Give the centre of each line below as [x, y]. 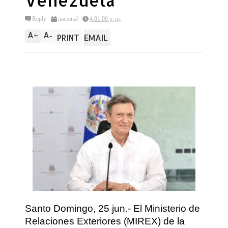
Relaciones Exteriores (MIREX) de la [105, 221]
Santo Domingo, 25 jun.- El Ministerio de [112, 209]
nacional [68, 19]
